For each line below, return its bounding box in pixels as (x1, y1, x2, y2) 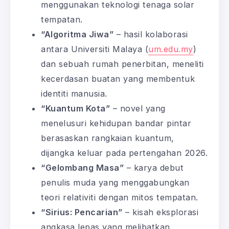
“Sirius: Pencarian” (41, 207, 123, 218)
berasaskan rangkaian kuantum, (41, 133, 174, 144)
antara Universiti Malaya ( (41, 44, 148, 55)
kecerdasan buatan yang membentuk (41, 74, 195, 84)
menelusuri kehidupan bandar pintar (41, 118, 191, 129)
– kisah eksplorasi (122, 207, 198, 218)
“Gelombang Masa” (41, 163, 124, 173)
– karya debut (124, 163, 184, 173)
